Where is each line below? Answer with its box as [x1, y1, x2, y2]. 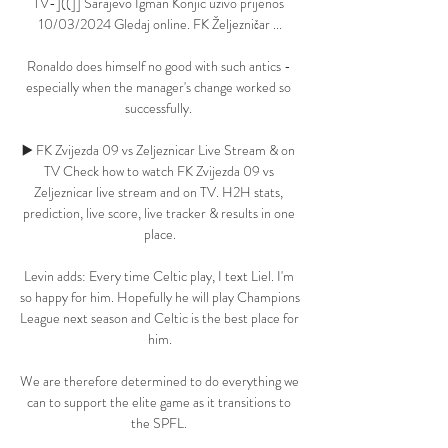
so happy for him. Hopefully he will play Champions [20, 287, 300, 308]
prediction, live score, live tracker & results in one [22, 203, 295, 224]
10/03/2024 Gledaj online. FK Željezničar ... [38, 14, 282, 35]
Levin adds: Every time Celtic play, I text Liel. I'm [23, 266, 294, 287]
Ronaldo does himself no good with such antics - [26, 56, 291, 77]
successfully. [125, 98, 195, 119]
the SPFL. [130, 413, 190, 434]
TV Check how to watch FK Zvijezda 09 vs [43, 161, 274, 182]
